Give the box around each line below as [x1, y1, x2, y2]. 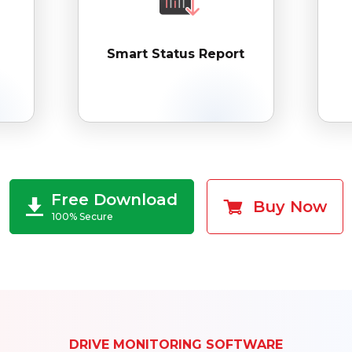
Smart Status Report [107, 46, 245, 61]
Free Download [50, 189, 178, 209]
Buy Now [247, 196, 327, 216]
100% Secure [51, 210, 113, 222]
